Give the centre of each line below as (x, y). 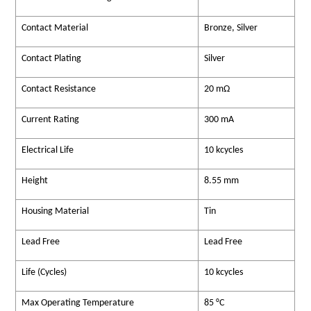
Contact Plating (52, 59)
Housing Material (56, 212)
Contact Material (55, 28)
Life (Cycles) (44, 273)
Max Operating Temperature (78, 303)
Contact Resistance (59, 90)
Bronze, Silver (231, 28)
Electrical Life (48, 151)
